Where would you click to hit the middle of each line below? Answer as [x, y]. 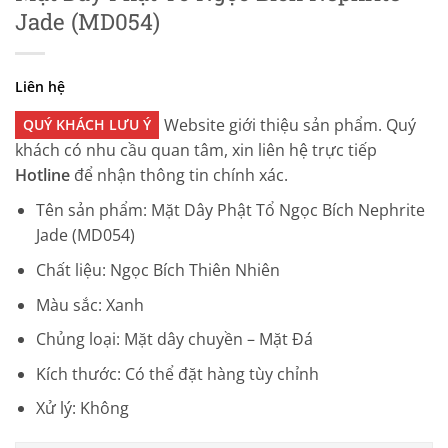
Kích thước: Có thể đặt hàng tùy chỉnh [177, 373]
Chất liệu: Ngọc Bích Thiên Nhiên [157, 269]
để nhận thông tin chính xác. [179, 175]
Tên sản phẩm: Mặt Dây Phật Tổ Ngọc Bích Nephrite [230, 210]
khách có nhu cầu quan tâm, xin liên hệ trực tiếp [196, 150]
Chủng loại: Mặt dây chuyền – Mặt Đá [174, 339]
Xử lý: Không [82, 408]
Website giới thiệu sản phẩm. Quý [290, 125]
